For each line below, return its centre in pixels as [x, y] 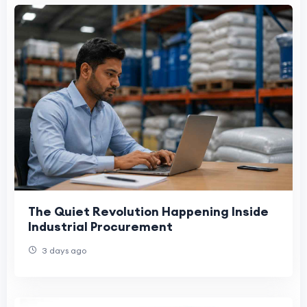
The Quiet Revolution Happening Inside [148, 211]
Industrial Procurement [100, 226]
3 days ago [63, 250]
